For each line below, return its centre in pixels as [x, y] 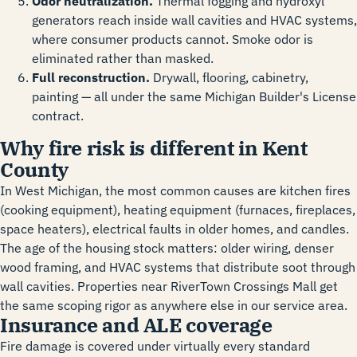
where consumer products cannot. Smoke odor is [173, 39]
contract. [58, 116]
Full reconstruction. [91, 78]
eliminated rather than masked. [123, 59]
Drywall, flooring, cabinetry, [229, 78]
